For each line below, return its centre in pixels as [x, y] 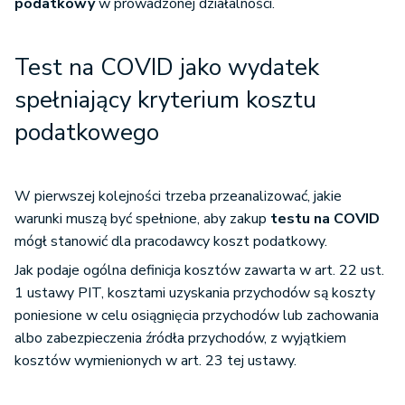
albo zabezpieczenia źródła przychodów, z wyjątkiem [180, 339]
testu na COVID [325, 219]
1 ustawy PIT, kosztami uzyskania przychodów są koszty [195, 293]
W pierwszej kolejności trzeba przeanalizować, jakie [178, 197]
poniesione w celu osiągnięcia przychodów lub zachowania [197, 316]
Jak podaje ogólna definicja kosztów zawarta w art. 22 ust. [199, 271]
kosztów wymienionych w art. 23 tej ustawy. [155, 361]
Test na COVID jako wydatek [167, 68]
